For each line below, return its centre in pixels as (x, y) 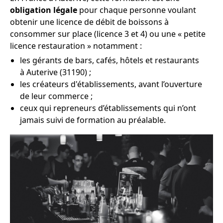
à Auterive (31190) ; (56, 72)
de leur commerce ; (56, 96)
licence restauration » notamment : (76, 46)
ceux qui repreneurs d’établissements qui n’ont (108, 108)
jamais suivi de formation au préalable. (93, 120)
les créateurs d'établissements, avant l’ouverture (111, 84)
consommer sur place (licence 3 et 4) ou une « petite (108, 34)
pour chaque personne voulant (137, 10)
